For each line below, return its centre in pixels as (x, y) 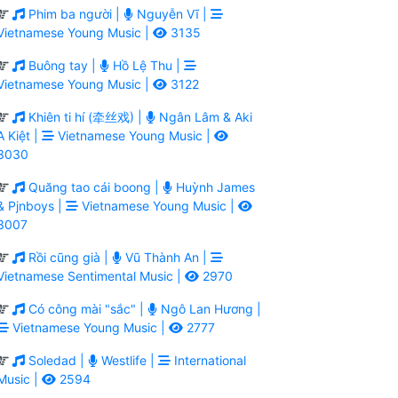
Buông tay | (62, 65)
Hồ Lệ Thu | (147, 65)
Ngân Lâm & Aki (204, 116)
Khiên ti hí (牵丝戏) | (85, 116)
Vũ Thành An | (166, 257)
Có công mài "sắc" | (86, 308)
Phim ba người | (74, 13)
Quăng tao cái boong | (94, 187)
